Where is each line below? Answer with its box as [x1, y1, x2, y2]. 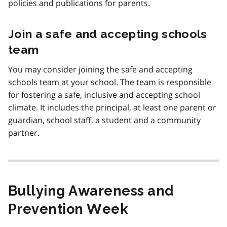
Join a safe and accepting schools [8, 26, 207, 41]
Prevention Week [8, 201, 128, 217]
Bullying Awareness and [8, 182, 174, 199]
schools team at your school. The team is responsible [8, 76, 211, 88]
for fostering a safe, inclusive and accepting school [8, 89, 200, 100]
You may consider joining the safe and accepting [8, 63, 193, 75]
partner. [8, 127, 40, 138]
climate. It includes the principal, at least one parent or [8, 101, 216, 113]
